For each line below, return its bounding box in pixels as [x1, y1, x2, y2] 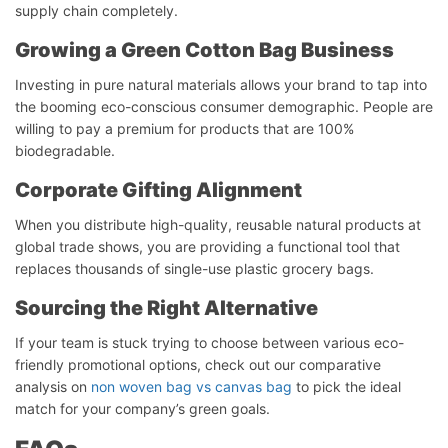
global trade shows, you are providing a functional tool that [15, 237, 400, 255]
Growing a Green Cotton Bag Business [15, 37, 394, 62]
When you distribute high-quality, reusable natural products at [15, 215, 421, 233]
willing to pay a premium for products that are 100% [15, 119, 354, 137]
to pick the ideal [292, 377, 401, 395]
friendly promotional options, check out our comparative [15, 355, 381, 373]
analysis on [15, 377, 91, 395]
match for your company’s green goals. [15, 399, 270, 417]
